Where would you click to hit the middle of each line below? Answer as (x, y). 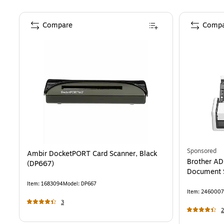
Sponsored (202, 151)
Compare (57, 25)
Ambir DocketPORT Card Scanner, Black (92, 154)
